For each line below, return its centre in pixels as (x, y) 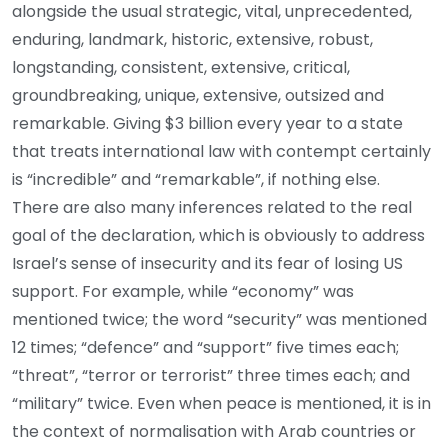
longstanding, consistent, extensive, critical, (181, 67)
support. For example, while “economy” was (183, 291)
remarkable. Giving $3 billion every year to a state (207, 123)
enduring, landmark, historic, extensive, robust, (192, 39)
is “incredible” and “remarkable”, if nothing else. (196, 179)
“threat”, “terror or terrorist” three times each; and (211, 375)
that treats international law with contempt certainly (221, 151)
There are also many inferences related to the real (212, 207)
